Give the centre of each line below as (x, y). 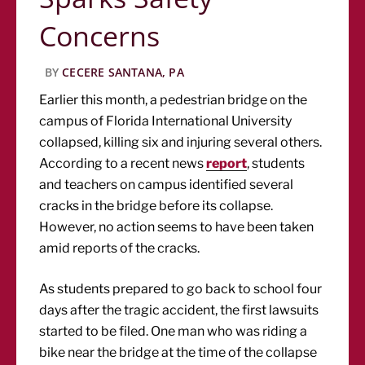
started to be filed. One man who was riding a (174, 331)
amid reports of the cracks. (120, 248)
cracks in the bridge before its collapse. (156, 206)
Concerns (100, 36)
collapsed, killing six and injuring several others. (181, 142)
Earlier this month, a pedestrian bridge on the (174, 100)
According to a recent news (123, 163)
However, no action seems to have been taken (177, 227)
